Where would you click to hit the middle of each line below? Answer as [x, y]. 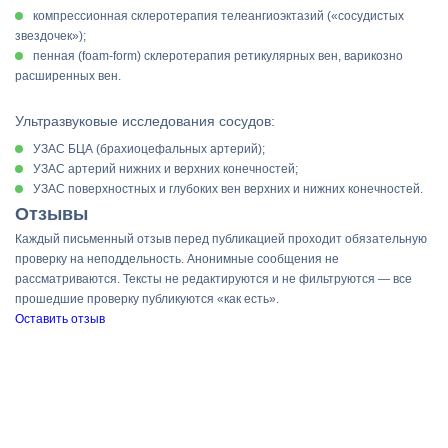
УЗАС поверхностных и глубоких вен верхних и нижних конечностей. [228, 189]
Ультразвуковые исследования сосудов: [145, 121]
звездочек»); [50, 36]
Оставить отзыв [60, 319]
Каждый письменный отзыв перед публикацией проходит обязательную [221, 239]
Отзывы [51, 214]
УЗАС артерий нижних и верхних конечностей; [165, 169]
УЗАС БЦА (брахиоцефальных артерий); [149, 149]
